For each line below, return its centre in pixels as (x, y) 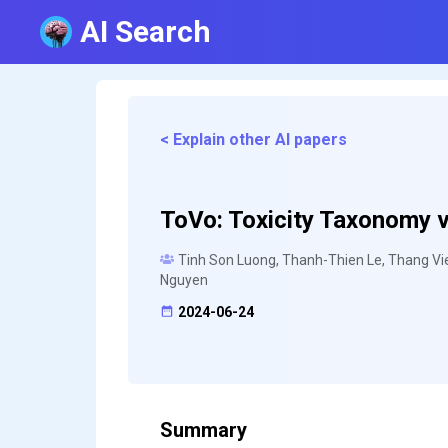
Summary (203, 430)
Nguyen (184, 280)
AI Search (145, 31)
